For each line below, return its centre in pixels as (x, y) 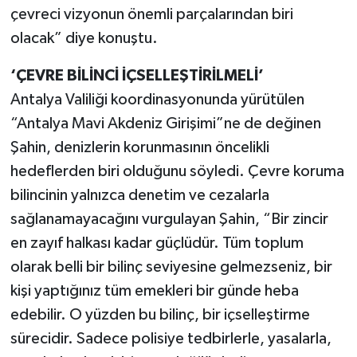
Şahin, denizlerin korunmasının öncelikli (139, 147)
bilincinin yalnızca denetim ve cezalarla (139, 195)
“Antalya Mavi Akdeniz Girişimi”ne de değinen (165, 123)
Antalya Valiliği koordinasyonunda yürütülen (157, 99)
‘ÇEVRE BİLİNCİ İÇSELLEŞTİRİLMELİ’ (137, 75)
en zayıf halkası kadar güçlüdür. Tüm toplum (157, 243)
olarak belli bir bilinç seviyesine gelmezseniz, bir (171, 267)
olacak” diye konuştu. (84, 38)
